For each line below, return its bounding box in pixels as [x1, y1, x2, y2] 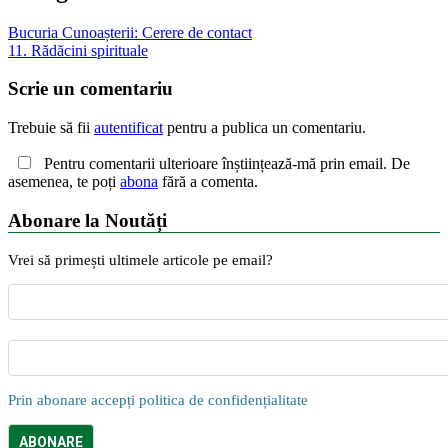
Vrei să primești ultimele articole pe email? [8, 251, 273, 268]
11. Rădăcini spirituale [8, 41, 148, 59]
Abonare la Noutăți [8, 209, 167, 231]
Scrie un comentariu [8, 78, 173, 100]
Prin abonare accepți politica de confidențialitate [8, 391, 308, 408]
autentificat [94, 119, 163, 137]
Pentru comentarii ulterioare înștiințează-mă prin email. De [40, 155, 410, 173]
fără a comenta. [158, 173, 258, 191]
